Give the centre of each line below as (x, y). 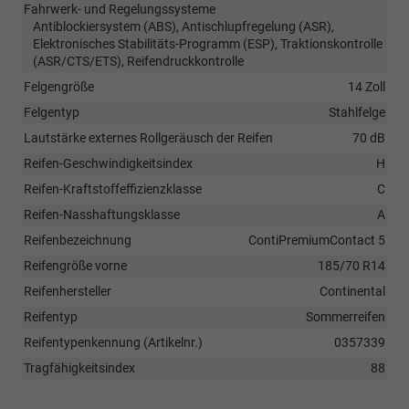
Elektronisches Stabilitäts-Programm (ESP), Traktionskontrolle (208, 43)
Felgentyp (52, 112)
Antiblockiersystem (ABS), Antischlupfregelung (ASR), (184, 26)
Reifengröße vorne (75, 265)
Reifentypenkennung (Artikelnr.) (113, 342)
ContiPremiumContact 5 (317, 240)
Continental (352, 291)
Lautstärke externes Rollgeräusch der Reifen (148, 137)
